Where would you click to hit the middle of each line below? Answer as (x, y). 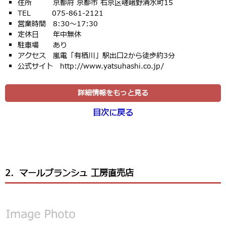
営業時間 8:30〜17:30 (58, 24)
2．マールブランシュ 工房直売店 (69, 173)
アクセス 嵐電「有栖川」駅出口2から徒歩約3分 (96, 55)
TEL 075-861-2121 (61, 13)
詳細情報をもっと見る (113, 93)
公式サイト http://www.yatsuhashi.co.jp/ (91, 66)
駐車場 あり (42, 45)
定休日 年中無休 (49, 34)
